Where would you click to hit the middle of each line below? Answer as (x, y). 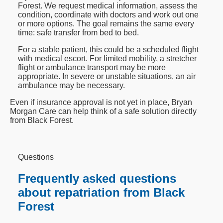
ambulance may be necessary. (72, 86)
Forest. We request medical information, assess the (108, 6)
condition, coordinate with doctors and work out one (109, 15)
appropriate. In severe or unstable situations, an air (107, 77)
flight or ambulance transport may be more (92, 68)
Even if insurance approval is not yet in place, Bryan (101, 103)
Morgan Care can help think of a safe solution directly (103, 111)
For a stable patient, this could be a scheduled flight (109, 50)
